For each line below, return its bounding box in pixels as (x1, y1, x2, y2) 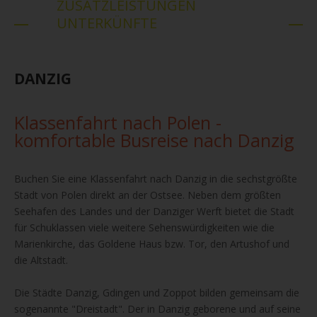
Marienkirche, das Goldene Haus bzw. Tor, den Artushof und (14, 237, 289, 250)
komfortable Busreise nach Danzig (14, 128, 294, 152)
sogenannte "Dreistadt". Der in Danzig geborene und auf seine (14, 302, 301, 316)
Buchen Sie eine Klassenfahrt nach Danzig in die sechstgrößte (14, 172, 297, 185)
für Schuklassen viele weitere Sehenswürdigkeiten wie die (14, 221, 275, 234)
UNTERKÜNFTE (57, 13, 157, 33)
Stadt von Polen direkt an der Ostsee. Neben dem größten (14, 188, 281, 202)
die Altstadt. (14, 253, 68, 267)
